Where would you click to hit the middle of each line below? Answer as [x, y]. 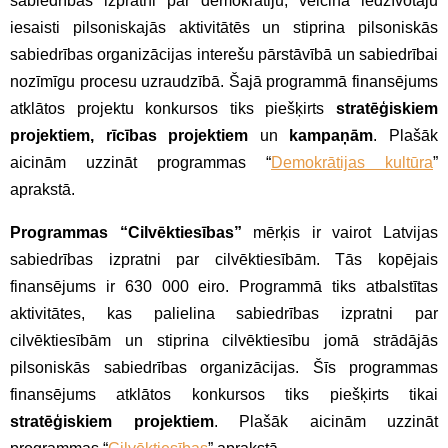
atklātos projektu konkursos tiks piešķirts [173, 108]
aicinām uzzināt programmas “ [140, 162]
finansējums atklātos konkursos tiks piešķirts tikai [224, 394]
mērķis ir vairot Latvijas [340, 232]
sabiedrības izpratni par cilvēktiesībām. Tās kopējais [224, 259]
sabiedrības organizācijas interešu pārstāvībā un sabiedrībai [224, 54]
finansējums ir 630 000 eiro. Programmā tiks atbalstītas [224, 286]
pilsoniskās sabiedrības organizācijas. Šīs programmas [224, 367]
